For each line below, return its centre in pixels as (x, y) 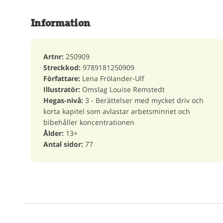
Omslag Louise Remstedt (122, 89)
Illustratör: (62, 89)
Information (61, 23)
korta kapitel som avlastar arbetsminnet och (117, 111)
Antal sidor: (63, 144)
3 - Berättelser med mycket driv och (143, 100)
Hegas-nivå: (63, 100)
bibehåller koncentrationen (89, 122)
